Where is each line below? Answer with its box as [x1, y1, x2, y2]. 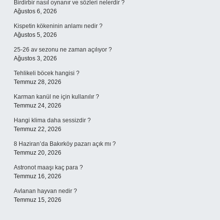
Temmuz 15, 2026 [14, 196, 61, 203]
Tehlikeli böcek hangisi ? [14, 70, 80, 77]
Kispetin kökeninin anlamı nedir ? [14, 23, 103, 29]
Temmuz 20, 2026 [14, 149, 61, 156]
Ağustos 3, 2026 [14, 55, 57, 62]
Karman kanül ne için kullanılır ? [14, 93, 99, 100]
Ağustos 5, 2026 [14, 31, 57, 38]
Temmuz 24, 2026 [14, 102, 61, 109]
